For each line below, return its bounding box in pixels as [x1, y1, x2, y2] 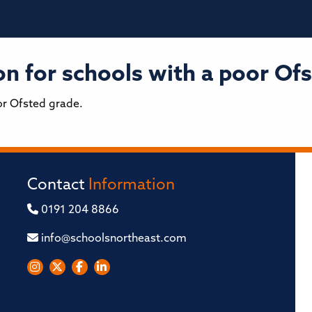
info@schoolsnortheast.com [38, 233, 187, 244]
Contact [26, 177, 88, 194]
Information [88, 177, 175, 194]
